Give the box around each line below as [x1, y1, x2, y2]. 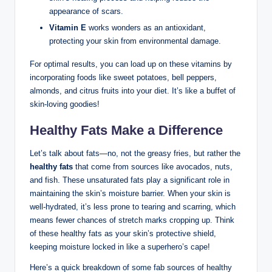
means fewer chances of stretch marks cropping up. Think [30, 216, 234, 225]
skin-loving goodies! [30, 100, 100, 109]
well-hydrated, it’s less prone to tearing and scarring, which [30, 202, 236, 212]
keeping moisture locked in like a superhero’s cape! [30, 242, 210, 252]
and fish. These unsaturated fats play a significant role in [30, 175, 229, 185]
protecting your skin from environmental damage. [49, 36, 221, 46]
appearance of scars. [49, 7, 123, 16]
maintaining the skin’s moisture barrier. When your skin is [30, 189, 231, 199]
